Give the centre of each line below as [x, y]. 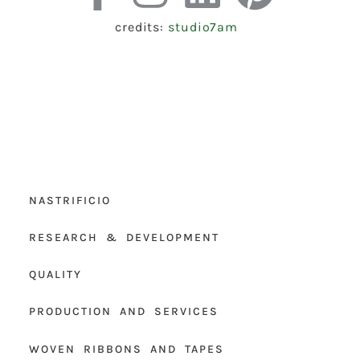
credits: [141, 27]
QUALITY [55, 275]
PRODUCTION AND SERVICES [123, 312]
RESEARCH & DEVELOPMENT [124, 238]
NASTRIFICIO [70, 200]
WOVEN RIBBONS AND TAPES [126, 349]
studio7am [203, 27]
